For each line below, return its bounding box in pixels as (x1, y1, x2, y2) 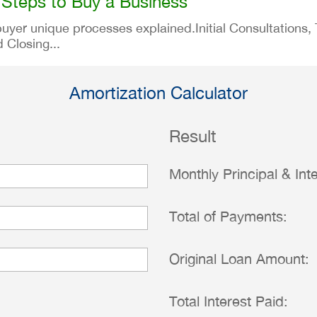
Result (169, 126, 217, 146)
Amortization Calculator (69, 83, 248, 103)
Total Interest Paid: (169, 293, 288, 309)
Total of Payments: (169, 208, 287, 224)
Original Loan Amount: (169, 250, 309, 267)
